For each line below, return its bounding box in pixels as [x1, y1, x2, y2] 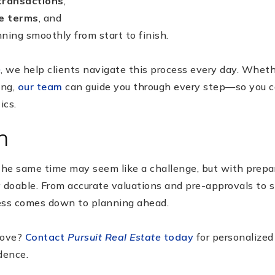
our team [17, 80, 63, 93]
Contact [25, 230, 68, 243]
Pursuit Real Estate [67, 230, 161, 243]
